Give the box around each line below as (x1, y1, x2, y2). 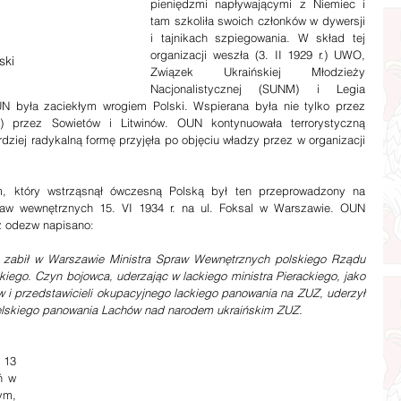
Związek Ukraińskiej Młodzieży (150, 64, 365, 79)
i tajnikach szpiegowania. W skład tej (150, 30, 365, 45)
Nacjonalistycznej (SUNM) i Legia (150, 81, 365, 96)
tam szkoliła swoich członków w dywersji (150, 13, 365, 28)
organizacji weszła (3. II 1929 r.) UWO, (150, 47, 365, 62)
